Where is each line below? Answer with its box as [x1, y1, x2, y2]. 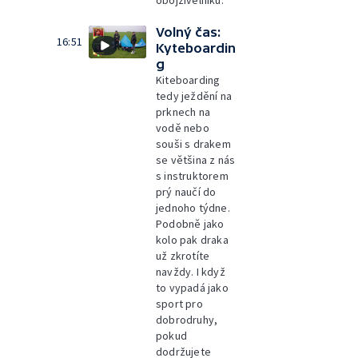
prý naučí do [156, 185, 217, 199]
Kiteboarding [156, 73, 221, 87]
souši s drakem [156, 137, 231, 151]
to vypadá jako [156, 280, 229, 295]
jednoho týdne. [156, 201, 230, 215]
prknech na [156, 105, 210, 119]
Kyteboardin [156, 41, 236, 55]
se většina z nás [156, 153, 236, 167]
